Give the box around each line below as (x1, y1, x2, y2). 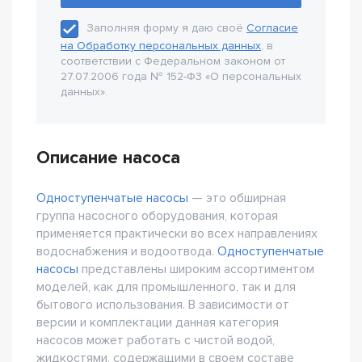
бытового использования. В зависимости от (36, 297, 289, 313)
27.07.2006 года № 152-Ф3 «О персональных (61, 69, 301, 83)
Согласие (246, 21, 298, 36)
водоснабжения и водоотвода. (36, 243, 217, 259)
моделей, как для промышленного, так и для (36, 279, 296, 295)
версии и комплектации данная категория (36, 314, 279, 330)
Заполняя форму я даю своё (86, 21, 246, 36)
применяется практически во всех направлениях (36, 225, 318, 242)
